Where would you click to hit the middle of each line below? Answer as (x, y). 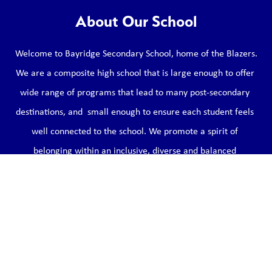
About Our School (136, 21)
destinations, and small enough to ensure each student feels (135, 111)
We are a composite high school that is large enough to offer (135, 73)
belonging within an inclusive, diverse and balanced (135, 150)
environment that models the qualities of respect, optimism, (135, 170)
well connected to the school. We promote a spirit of (135, 131)
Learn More (136, 238)
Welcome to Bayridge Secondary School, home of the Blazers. (136, 53)
